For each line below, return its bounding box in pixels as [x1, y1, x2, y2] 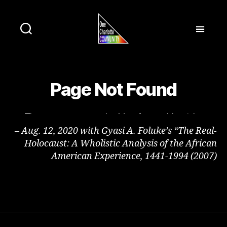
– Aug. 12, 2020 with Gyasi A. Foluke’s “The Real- [15, 125, 217, 137]
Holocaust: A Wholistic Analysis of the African [24, 137, 217, 149]
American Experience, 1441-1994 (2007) [51, 150, 217, 162]
